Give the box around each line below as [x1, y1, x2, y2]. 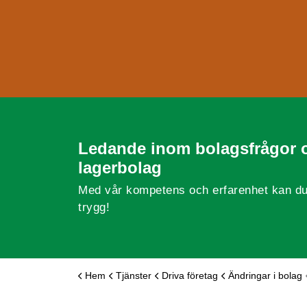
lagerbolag [78, 158, 162, 177]
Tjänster [116, 269, 151, 281]
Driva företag [162, 269, 218, 281]
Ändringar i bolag [228, 269, 302, 281]
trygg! [78, 201, 110, 214]
